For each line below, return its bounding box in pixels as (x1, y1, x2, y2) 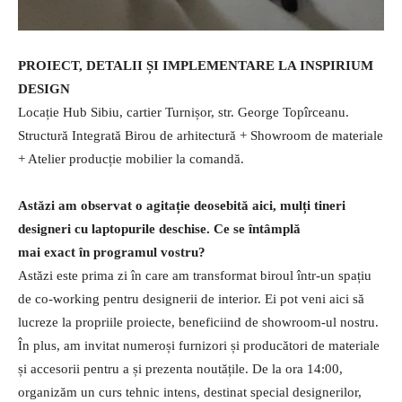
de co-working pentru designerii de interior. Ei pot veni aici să (18, 292, 364, 307)
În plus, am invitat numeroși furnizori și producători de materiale (18, 338, 380, 354)
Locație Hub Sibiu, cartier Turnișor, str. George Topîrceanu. (18, 105, 349, 120)
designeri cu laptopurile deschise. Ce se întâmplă (18, 222, 301, 237)
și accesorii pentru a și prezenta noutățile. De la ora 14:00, (18, 362, 343, 377)
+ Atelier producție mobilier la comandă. (18, 152, 244, 167)
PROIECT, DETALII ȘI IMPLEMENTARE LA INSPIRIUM (18, 58, 373, 74)
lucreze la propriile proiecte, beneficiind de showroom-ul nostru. (18, 315, 379, 330)
